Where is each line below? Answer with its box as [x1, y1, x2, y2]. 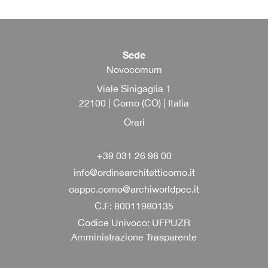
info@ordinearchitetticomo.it [73, 166, 195, 178]
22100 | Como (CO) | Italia [79, 97, 189, 108]
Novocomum [106, 63, 162, 75]
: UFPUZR [147, 217, 190, 228]
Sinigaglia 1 [118, 83, 171, 94]
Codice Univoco [78, 217, 147, 228]
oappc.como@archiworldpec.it [69, 183, 199, 194]
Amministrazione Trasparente [71, 231, 197, 242]
